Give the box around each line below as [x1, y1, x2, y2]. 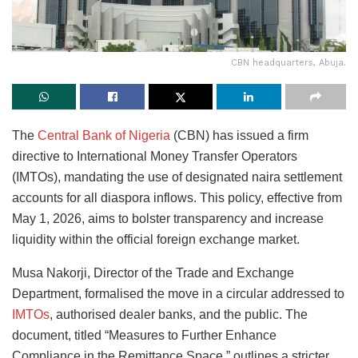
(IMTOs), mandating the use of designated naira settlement [12, 169, 342, 184]
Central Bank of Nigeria [38, 128, 170, 142]
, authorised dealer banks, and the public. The [50, 307, 308, 321]
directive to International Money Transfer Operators [12, 149, 297, 163]
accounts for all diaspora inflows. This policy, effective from [12, 190, 342, 205]
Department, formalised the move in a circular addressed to [12, 286, 344, 300]
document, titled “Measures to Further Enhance [12, 328, 276, 342]
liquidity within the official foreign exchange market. [12, 232, 300, 246]
